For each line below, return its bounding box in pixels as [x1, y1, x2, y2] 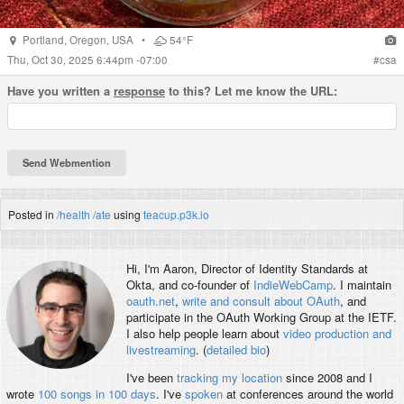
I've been [125, 369, 177, 387]
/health [57, 206, 90, 222]
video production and [282, 325, 391, 343]
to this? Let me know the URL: [165, 82, 337, 99]
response [114, 82, 165, 99]
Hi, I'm [125, 260, 163, 278]
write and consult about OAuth [181, 292, 340, 310]
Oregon [69, 32, 106, 47]
